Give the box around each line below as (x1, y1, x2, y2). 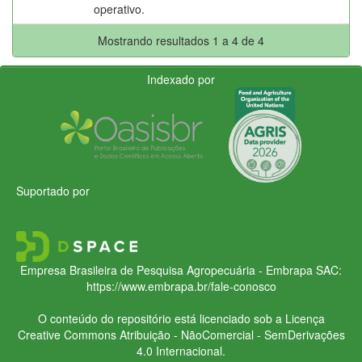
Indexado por (147, 70, 215, 87)
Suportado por (16, 182, 90, 199)
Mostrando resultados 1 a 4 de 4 (98, 32, 264, 48)
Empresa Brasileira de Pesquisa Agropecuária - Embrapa (20, 261, 313, 278)
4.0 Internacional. (137, 342, 225, 359)
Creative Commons (17, 326, 116, 343)
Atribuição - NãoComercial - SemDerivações (116, 326, 345, 343)
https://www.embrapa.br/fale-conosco (86, 277, 276, 294)
